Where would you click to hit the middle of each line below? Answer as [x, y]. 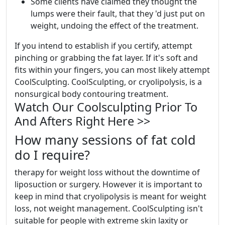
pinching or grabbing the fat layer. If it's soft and [106, 58]
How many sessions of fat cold [105, 140]
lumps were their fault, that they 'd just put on [118, 14]
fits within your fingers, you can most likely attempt [112, 70]
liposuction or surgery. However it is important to [108, 184]
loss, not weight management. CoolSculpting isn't [109, 208]
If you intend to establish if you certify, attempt [103, 46]
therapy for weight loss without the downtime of [107, 172]
